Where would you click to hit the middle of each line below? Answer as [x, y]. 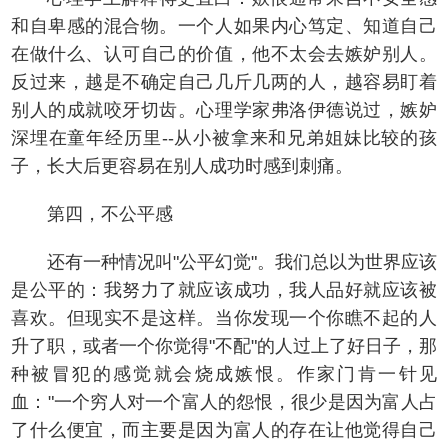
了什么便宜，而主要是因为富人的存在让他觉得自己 [224, 430]
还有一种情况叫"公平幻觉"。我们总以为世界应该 [242, 262]
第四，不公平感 [110, 214]
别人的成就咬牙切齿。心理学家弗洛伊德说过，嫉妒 [224, 110]
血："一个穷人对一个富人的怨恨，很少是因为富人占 [224, 402]
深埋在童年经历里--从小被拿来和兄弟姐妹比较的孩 [224, 138]
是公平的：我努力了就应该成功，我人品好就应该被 [224, 290]
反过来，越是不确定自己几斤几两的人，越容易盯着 [224, 82]
